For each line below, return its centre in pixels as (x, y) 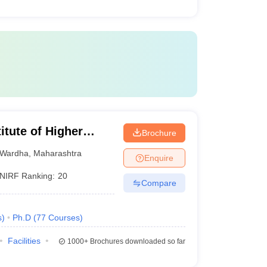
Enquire (159, 158)
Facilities (24, 241)
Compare (159, 183)
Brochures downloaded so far (136, 241)
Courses (64, 218)
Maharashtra (58, 153)
